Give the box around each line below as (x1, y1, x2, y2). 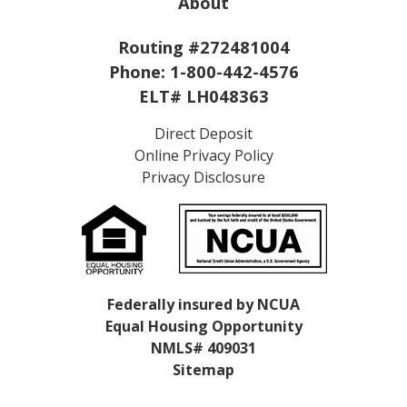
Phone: (108, 60, 170, 84)
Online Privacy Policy (134, 145, 273, 166)
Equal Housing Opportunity (104, 316, 303, 337)
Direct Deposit (154, 124, 253, 144)
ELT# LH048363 (138, 84, 269, 108)
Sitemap (173, 360, 234, 381)
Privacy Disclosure (142, 167, 265, 188)
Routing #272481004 (117, 35, 290, 59)
